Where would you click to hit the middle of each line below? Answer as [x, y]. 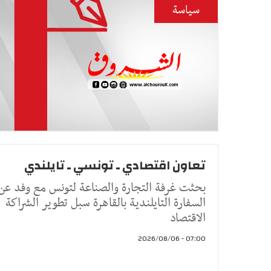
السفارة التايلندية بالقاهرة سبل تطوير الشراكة [106, 203]
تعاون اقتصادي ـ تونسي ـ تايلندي [115, 165]
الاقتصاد [188, 218]
